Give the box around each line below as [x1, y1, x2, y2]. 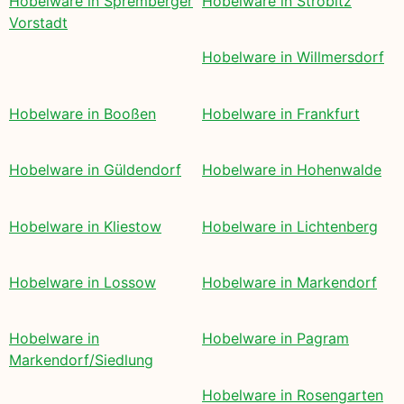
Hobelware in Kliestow [9, 216, 161, 235]
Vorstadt [9, 14, 68, 32]
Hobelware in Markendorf [202, 272, 377, 291]
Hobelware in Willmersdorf [202, 48, 384, 67]
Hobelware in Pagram [202, 329, 349, 348]
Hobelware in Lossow [9, 272, 156, 291]
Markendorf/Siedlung [9, 351, 153, 370]
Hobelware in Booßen [9, 104, 156, 123]
